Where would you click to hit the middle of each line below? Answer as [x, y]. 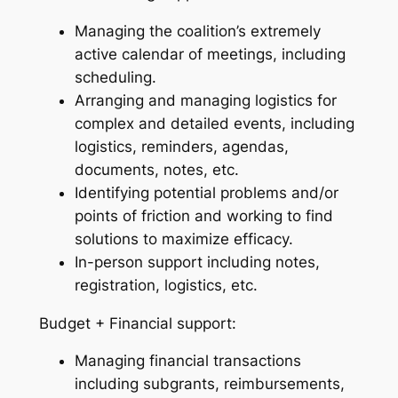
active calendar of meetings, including [210, 54]
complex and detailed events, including [214, 123]
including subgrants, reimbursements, [209, 384]
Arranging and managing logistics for [205, 100]
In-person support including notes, [197, 262]
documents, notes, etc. [156, 169]
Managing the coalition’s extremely [197, 31]
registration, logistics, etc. [166, 285]
